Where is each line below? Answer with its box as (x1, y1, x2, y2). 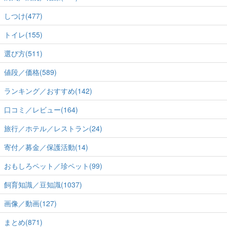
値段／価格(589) (4, 67, 57, 78)
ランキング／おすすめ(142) (4, 86, 92, 96)
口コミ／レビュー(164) (4, 104, 78, 115)
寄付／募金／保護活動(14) (4, 142, 88, 153)
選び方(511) (4, 48, 43, 59)
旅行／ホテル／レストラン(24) (4, 123, 102, 134)
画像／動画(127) (4, 198, 57, 209)
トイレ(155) (4, 29, 43, 40)
